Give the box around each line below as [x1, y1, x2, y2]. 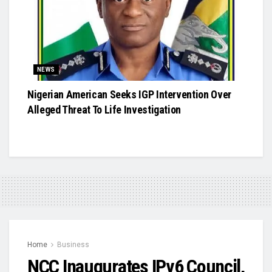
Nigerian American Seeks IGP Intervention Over [27, 88, 231, 101]
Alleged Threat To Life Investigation [27, 103, 182, 117]
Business [57, 240, 89, 250]
